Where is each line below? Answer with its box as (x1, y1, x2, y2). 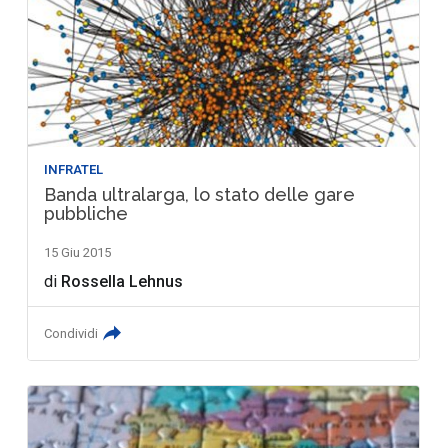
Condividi (44, 326, 99, 342)
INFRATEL (44, 162, 104, 178)
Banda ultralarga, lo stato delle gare (44, 184, 356, 206)
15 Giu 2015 (44, 245, 112, 261)
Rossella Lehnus (61, 272, 184, 292)
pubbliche (44, 203, 129, 225)
